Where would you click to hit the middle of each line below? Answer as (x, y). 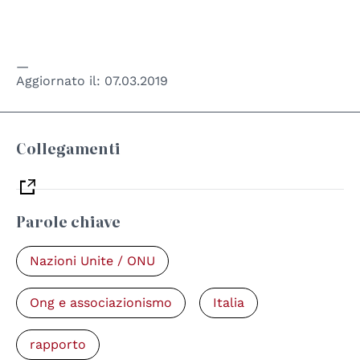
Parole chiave (68, 222)
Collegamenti (68, 149)
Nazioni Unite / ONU (92, 261)
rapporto (58, 345)
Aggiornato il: (60, 81)
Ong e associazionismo (101, 303)
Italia (229, 303)
